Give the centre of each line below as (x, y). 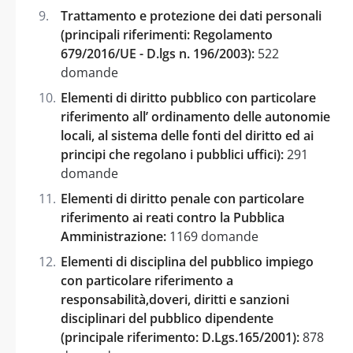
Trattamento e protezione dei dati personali (191, 15)
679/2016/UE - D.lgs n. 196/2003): (158, 53)
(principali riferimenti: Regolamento (167, 34)
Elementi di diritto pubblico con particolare (188, 97)
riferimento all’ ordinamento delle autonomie (195, 116)
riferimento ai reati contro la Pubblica (173, 217)
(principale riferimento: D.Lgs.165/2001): (180, 337)
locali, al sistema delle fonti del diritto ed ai (187, 135)
